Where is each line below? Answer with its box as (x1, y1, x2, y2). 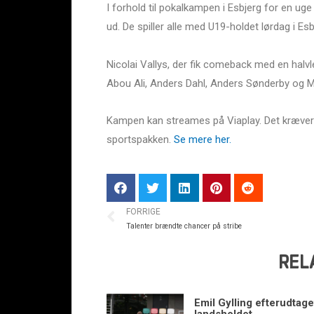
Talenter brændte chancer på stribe (126, 221, 242, 231)
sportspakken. (107, 132, 174, 146)
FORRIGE (126, 206, 161, 217)
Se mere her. (174, 132, 234, 146)
